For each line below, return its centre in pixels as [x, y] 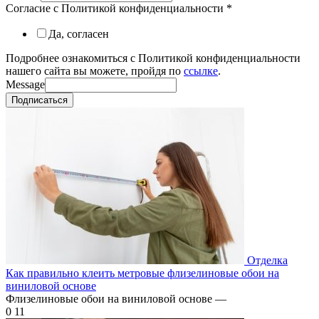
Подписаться [40, 100]
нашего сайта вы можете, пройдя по [95, 70]
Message [25, 84]
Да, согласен [79, 33]
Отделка [267, 260]
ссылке [201, 70]
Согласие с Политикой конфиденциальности [116, 8]
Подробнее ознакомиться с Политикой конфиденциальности [153, 58]
